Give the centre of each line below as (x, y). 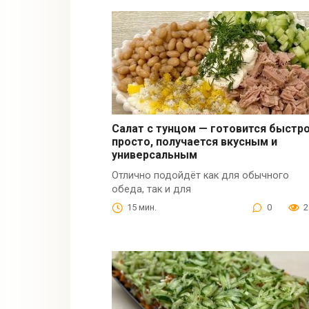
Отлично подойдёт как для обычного (201, 176)
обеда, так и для (152, 190)
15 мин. (142, 208)
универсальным (155, 155)
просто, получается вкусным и (195, 142)
